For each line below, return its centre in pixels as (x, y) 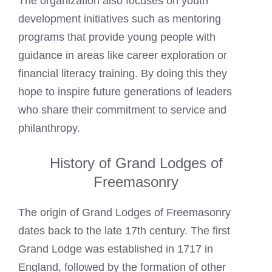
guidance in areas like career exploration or (123, 55)
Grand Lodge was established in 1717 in (116, 249)
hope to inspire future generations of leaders (125, 92)
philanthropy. (49, 128)
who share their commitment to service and (122, 110)
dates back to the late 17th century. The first (124, 231)
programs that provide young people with (117, 37)
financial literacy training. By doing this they (123, 73)
